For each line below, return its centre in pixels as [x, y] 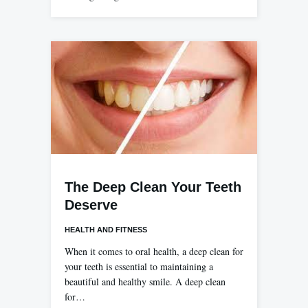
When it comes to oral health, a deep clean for [154, 251]
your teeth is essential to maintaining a [139, 266]
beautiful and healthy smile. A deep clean [145, 281]
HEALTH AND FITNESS [106, 229]
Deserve [91, 205]
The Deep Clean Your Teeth [153, 187]
